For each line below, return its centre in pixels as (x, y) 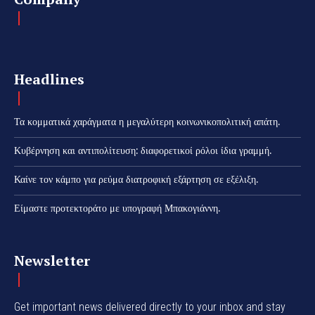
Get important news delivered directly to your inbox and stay (150, 307)
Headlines (49, 79)
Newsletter (52, 260)
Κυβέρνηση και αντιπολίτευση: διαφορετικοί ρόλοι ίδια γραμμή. (143, 150)
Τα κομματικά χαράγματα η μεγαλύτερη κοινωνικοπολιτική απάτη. (147, 121)
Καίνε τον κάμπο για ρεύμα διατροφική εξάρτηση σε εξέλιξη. (136, 179)
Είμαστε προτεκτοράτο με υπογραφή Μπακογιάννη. (117, 208)
